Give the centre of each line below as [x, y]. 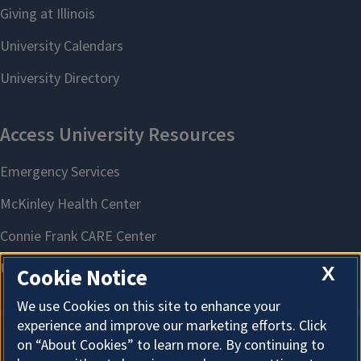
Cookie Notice [82, 279]
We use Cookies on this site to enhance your [149, 307]
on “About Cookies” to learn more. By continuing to [171, 346]
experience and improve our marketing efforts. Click [172, 326]
